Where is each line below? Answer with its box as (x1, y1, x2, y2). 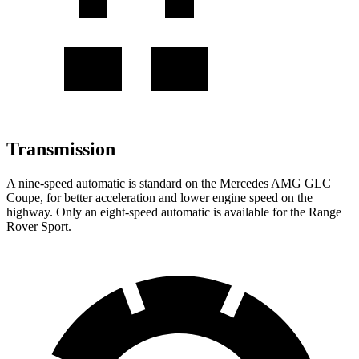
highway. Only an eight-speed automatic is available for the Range (6, 204, 341, 219)
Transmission (6, 138, 115, 159)
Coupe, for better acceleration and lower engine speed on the (6, 190, 313, 204)
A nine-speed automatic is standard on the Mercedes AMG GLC (6, 175, 331, 190)
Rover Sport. (6, 219, 71, 233)
